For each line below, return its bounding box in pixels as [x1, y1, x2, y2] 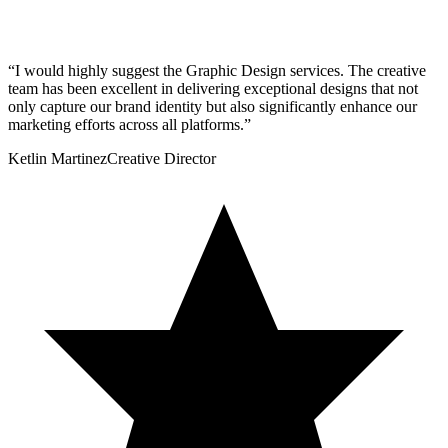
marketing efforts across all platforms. [8, 116, 244, 134]
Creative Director [107, 150, 216, 168]
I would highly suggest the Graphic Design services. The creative [15, 62, 426, 80]
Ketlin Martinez [8, 150, 107, 168]
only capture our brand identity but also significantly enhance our [8, 98, 417, 116]
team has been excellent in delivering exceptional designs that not [8, 80, 418, 98]
